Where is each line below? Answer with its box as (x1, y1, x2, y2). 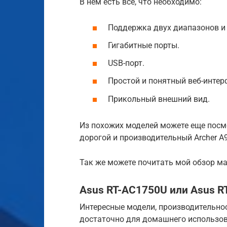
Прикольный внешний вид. (108, 94, 210, 104)
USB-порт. (108, 58, 144, 68)
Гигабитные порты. (108, 40, 179, 50)
